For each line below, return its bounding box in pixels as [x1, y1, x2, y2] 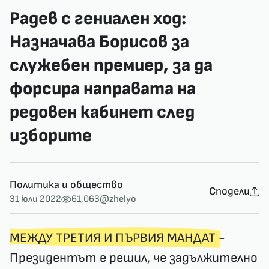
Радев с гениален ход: [10, 8, 186, 29]
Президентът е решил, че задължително [10, 250, 258, 266]
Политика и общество [10, 178, 123, 191]
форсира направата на [10, 78, 196, 100]
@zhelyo [100, 193, 136, 205]
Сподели [209, 185, 250, 198]
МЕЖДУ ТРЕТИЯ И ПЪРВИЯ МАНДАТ [10, 230, 219, 246]
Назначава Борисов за [10, 31, 189, 53]
